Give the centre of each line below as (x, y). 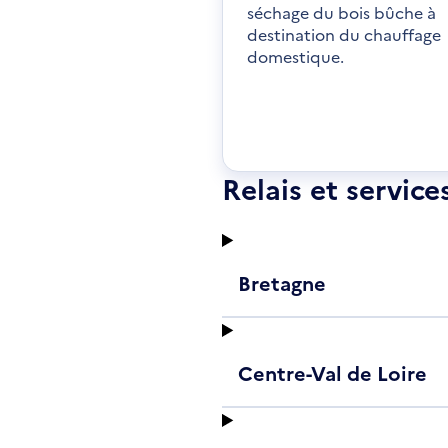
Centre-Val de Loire (332, 372)
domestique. (295, 56)
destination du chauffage (344, 34)
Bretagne (282, 282)
